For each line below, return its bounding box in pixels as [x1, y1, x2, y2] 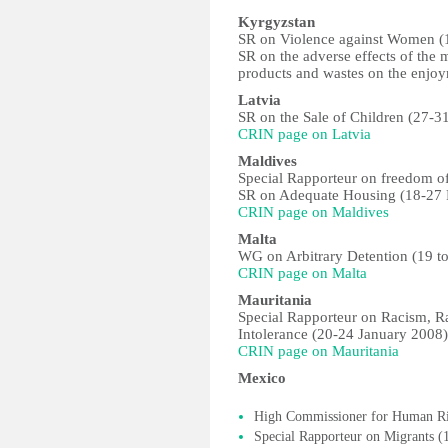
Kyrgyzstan [238, 14, 315, 30]
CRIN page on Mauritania [238, 343, 399, 359]
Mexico [238, 370, 286, 386]
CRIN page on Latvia [238, 126, 371, 142]
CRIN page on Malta [238, 265, 367, 281]
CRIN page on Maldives [238, 204, 389, 220]
